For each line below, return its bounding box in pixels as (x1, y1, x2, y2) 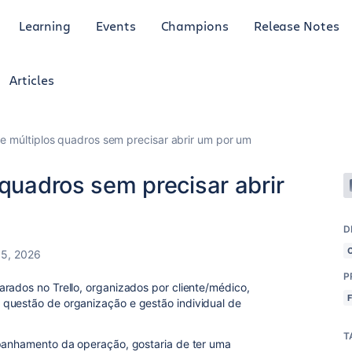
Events (96, 16, 136, 34)
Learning (18, 16, 71, 34)
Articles (9, 71, 54, 88)
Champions (160, 16, 229, 34)
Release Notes (253, 16, 339, 34)
